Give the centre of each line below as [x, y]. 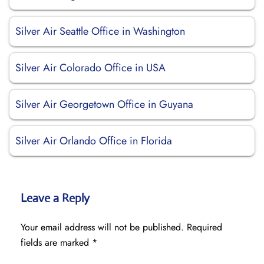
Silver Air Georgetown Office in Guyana [104, 104]
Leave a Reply [55, 198]
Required [204, 227]
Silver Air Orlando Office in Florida [94, 141]
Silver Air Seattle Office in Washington [102, 31]
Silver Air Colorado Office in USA [90, 68]
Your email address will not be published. [102, 227]
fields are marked [56, 242]
